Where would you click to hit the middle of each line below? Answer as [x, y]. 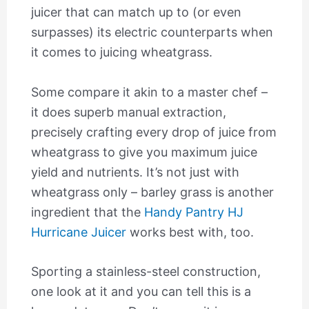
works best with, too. [190, 232]
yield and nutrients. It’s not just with [135, 172]
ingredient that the [87, 212]
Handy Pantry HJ [193, 212]
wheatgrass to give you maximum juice [144, 152]
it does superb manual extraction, [128, 112]
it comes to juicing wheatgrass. [121, 52]
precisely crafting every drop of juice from [153, 132]
